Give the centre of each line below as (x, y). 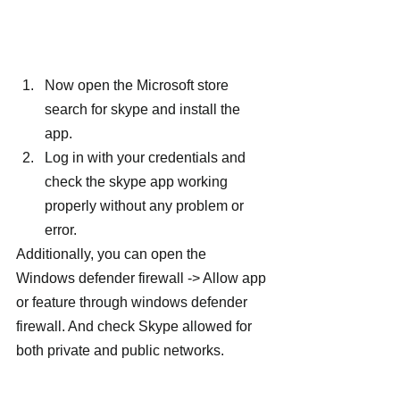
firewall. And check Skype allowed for (136, 327)
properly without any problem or (146, 206)
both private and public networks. (120, 351)
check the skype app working (138, 182)
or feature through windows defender (133, 303)
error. (61, 230)
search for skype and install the (144, 110)
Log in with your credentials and (147, 158)
